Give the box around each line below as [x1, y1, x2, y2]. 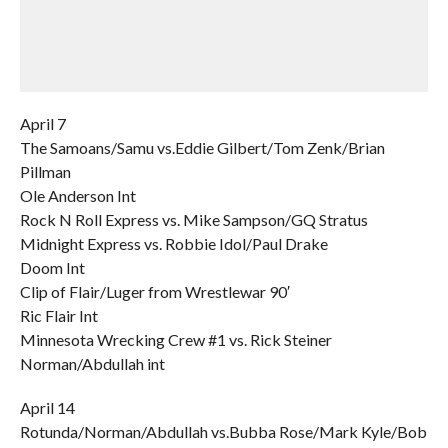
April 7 [19, 114, 66, 133]
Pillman [19, 162, 71, 181]
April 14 [19, 398, 75, 417]
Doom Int [19, 258, 85, 277]
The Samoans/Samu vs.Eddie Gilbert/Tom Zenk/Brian [19, 138, 385, 157]
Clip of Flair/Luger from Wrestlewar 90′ [19, 282, 290, 301]
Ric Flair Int [19, 306, 98, 325]
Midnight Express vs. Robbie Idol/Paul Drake [19, 234, 328, 253]
